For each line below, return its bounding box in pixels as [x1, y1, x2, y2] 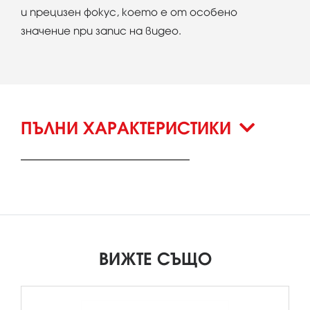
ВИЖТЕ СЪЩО [98, 248, 212, 268]
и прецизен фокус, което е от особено [21, 6, 237, 18]
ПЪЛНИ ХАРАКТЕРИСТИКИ [21, 118, 236, 138]
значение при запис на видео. [21, 24, 181, 37]
